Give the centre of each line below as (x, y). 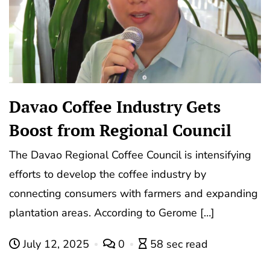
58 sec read (179, 244)
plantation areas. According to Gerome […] (112, 213)
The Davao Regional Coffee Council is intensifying (130, 155)
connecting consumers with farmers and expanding (133, 194)
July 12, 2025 (56, 244)
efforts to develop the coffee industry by (108, 174)
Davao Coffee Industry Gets (115, 107)
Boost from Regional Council (120, 130)
